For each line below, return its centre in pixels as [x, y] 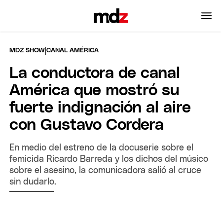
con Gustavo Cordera [87, 125]
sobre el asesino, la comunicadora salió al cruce [106, 170]
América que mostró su [95, 91]
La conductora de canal [95, 73]
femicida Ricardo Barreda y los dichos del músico [109, 159]
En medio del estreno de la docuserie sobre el [102, 148]
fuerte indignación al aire [100, 108]
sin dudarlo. [33, 182]
